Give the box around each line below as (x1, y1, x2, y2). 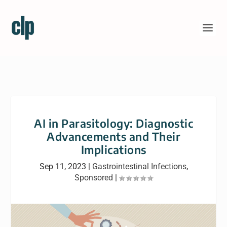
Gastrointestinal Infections (92, 162, 186, 171)
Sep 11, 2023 (39, 162, 86, 171)
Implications (81, 142, 146, 157)
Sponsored (74, 173, 113, 182)
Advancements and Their (47, 129, 180, 143)
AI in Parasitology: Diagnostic (34, 116, 193, 130)
